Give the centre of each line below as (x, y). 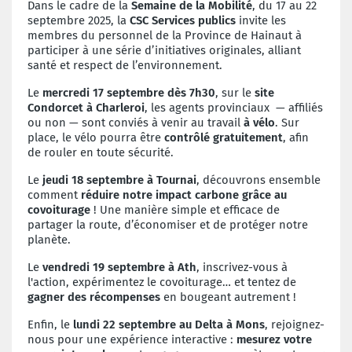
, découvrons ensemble (258, 180)
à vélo (259, 122)
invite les (261, 20)
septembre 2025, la (79, 20)
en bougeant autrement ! (228, 297)
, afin (296, 137)
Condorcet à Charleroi (86, 107)
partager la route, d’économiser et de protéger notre (168, 224)
